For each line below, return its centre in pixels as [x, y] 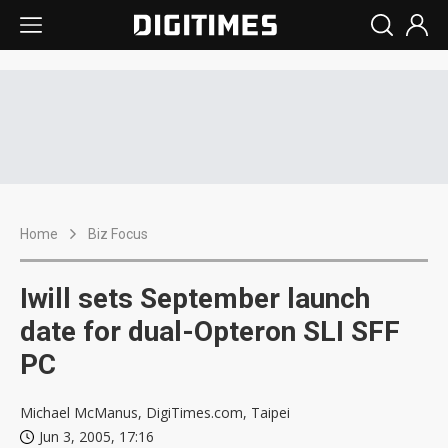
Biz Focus [118, 234]
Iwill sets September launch [195, 298]
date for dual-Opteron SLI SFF [210, 331]
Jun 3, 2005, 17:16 [96, 436]
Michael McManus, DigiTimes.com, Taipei [155, 412]
